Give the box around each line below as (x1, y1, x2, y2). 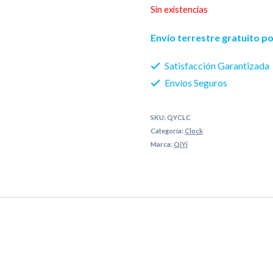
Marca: (151, 140, 174, 148)
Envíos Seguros (163, 76, 228, 88)
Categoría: (151, 126, 185, 135)
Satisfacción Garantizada (163, 59, 270, 71)
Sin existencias (151, 3, 208, 15)
